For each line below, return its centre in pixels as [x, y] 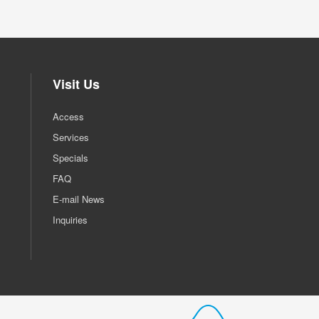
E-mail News [79, 199]
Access [68, 116]
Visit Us [76, 84]
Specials [70, 157]
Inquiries [70, 219]
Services [71, 137]
